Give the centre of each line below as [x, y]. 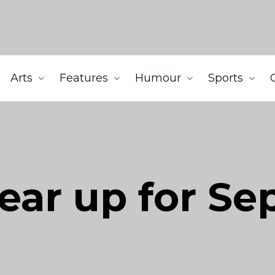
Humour [158, 78]
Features [84, 78]
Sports [226, 78]
